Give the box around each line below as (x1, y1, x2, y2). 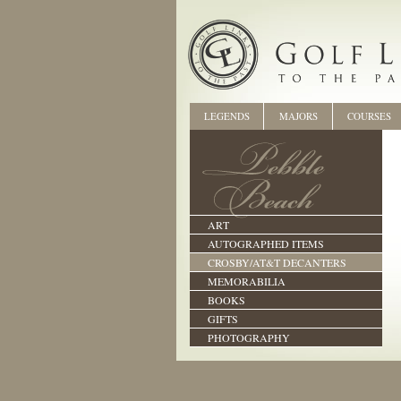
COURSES (347, 109, 391, 123)
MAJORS (278, 109, 318, 123)
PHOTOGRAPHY (208, 330, 290, 345)
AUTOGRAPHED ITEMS (208, 236, 324, 251)
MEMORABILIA (208, 274, 286, 288)
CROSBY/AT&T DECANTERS (208, 255, 346, 269)
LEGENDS (203, 109, 250, 123)
